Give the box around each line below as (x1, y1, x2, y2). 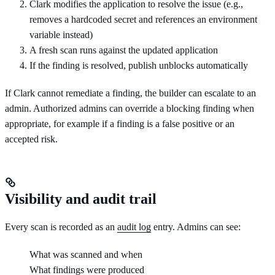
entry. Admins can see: (151, 221, 241, 232)
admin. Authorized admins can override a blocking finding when (5, 103, 254, 114)
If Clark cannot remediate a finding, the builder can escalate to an (5, 87, 256, 98)
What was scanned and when (29, 249, 142, 260)
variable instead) (29, 29, 93, 40)
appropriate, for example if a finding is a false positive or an (5, 118, 234, 129)
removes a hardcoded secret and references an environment (29, 14, 257, 25)
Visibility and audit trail (5, 190, 157, 207)
